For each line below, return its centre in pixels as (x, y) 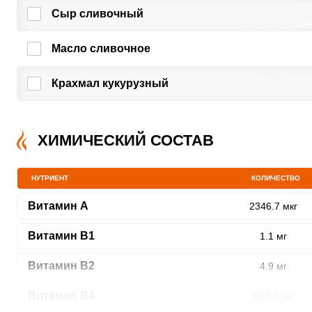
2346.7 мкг (273, 206)
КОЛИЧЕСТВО (276, 178)
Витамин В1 (61, 236)
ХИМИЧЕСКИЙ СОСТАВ (125, 140)
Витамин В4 (61, 296)
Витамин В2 (61, 266)
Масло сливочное (101, 48)
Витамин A (58, 206)
